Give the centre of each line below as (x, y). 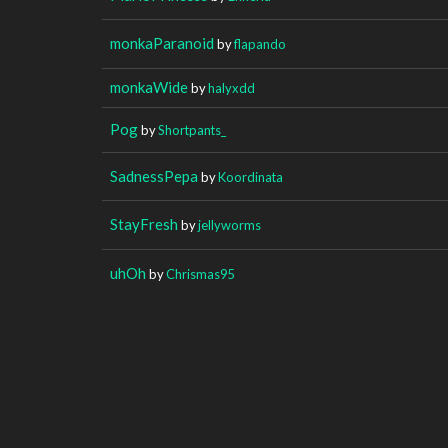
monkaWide (149, 86)
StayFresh (144, 223)
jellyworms (229, 224)
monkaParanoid (162, 42)
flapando (260, 43)
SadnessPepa (154, 175)
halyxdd (231, 87)
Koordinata (250, 176)
